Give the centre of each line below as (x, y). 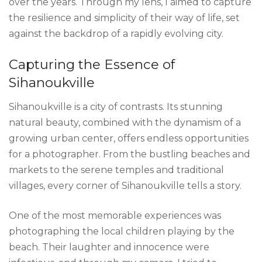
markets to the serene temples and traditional (116, 170)
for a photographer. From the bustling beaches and (130, 154)
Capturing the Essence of (92, 65)
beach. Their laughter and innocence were (109, 247)
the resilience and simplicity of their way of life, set (124, 18)
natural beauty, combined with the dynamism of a (125, 123)
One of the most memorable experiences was (115, 216)
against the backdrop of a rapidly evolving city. (116, 34)
